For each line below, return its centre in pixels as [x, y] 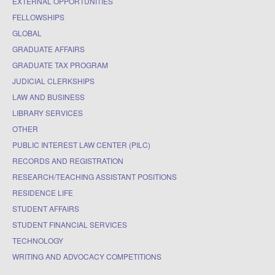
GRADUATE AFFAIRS [48, 48]
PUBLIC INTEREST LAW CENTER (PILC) [81, 144]
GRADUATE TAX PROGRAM [60, 64]
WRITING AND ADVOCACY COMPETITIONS [87, 256]
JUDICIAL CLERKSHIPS [53, 80]
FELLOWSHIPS [38, 17]
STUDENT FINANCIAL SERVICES [70, 224]
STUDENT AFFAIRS [46, 208]
